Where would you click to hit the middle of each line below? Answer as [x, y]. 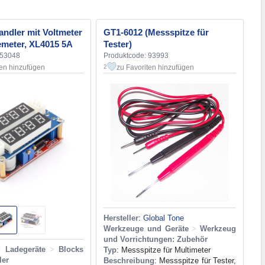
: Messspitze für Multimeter [164, 250]
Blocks [71, 249]
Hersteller [121, 218]
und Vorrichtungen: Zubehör [156, 239]
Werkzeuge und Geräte [146, 228]
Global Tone [164, 218]
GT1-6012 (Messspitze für [156, 32]
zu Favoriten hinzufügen [155, 67]
